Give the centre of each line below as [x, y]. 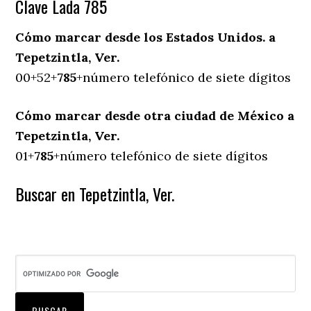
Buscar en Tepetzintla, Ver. [95, 194]
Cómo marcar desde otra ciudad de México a [155, 116]
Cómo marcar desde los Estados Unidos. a [146, 37]
